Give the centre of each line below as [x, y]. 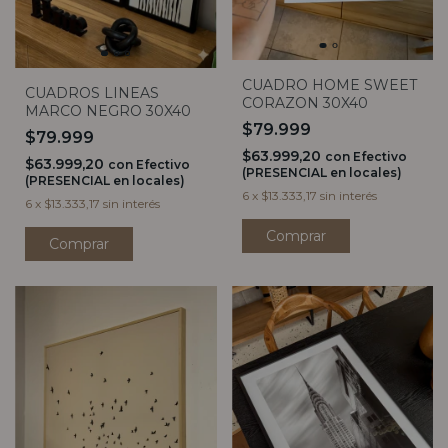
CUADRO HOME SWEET [329, 85]
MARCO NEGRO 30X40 [108, 110]
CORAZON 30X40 [304, 103]
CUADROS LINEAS [92, 92]
